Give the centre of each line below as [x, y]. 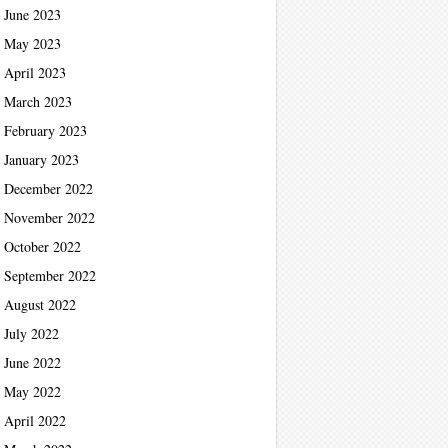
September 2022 [49, 275]
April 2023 [34, 72]
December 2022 [48, 188]
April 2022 [34, 420]
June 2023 [32, 14]
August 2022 [39, 304]
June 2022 [32, 362]
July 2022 [31, 333]
